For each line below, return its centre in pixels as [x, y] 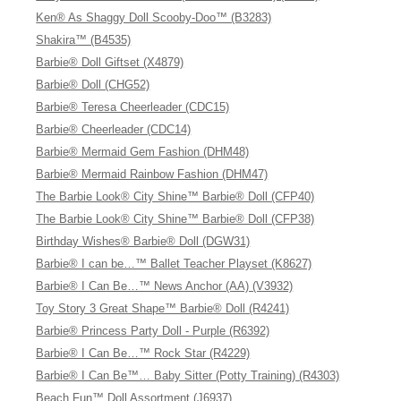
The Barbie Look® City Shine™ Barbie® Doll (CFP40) [175, 196]
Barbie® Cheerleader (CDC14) [114, 129]
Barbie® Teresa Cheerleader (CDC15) [133, 107]
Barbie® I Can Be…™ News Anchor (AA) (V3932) [165, 286]
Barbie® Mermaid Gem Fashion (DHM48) [143, 152]
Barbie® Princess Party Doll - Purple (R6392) [153, 331]
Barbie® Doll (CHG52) [93, 85]
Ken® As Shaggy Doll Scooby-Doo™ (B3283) [154, 17]
